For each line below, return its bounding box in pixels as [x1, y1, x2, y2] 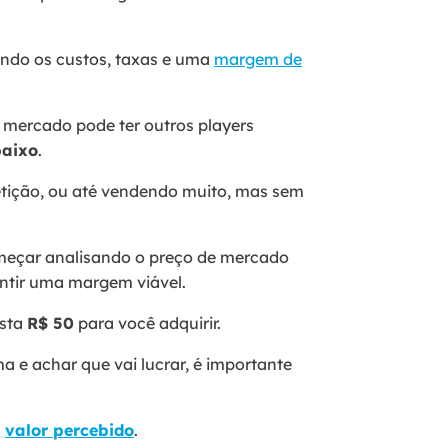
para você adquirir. [74, 312, 225, 333]
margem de [214, 48, 302, 69]
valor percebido [5, 419, 134, 440]
